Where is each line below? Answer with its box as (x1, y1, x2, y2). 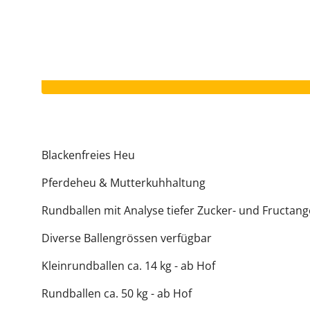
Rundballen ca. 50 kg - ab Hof (42, 286, 192, 301)
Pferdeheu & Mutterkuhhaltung (42, 175, 206, 190)
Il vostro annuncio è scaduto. (83, 66, 234, 81)
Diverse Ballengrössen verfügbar (42, 230, 212, 246)
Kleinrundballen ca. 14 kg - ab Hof (42, 258, 215, 273)
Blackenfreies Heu (42, 147, 135, 163)
